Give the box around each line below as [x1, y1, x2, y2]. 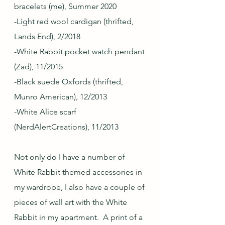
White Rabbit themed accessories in [14, 167, 144, 177]
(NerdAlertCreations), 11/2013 [14, 122, 119, 132]
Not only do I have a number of [14, 152, 127, 162]
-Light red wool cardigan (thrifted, [14, 17, 136, 27]
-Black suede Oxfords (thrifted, [14, 77, 125, 87]
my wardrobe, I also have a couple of [14, 182, 147, 192]
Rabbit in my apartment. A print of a [14, 212, 145, 222]
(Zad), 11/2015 [14, 62, 63, 72]
